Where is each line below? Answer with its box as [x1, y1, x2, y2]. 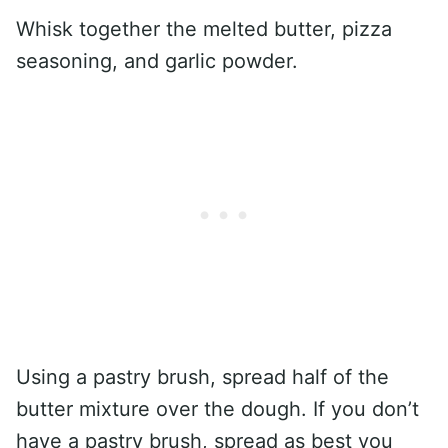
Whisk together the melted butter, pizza [16, 17, 392, 42]
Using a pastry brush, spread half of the [16, 365, 389, 390]
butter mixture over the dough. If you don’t [16, 397, 419, 422]
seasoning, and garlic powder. [16, 49, 304, 74]
